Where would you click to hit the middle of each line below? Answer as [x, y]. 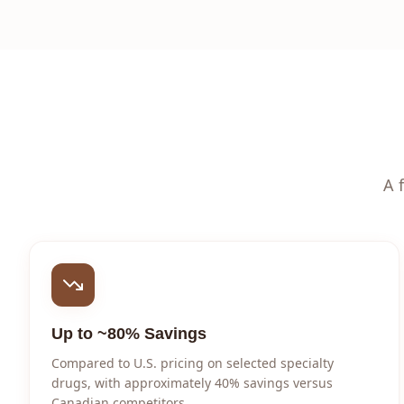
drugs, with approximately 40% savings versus [192, 383]
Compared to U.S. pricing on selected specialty [193, 363]
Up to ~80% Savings [129, 334]
